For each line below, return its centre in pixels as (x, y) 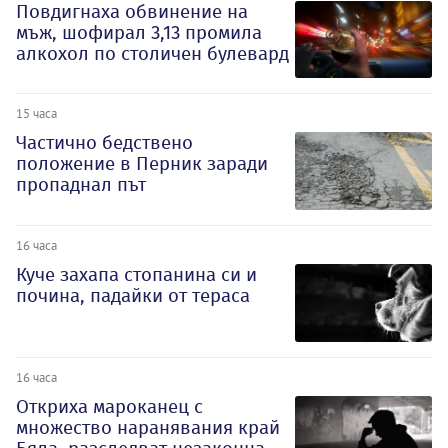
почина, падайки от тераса (133, 296)
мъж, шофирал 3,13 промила (139, 32)
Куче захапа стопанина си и (136, 275)
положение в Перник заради (142, 164)
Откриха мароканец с (109, 407)
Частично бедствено (104, 143)
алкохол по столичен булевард (152, 53)
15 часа (36, 113)
